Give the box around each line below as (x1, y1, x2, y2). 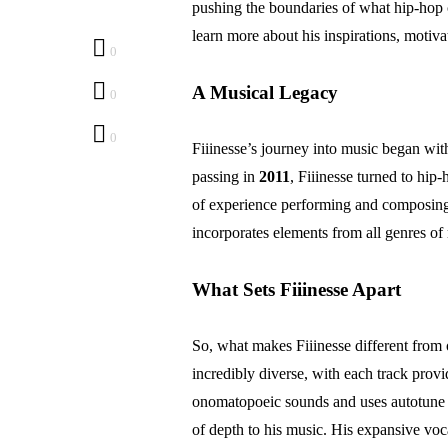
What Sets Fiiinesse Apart (192, 279, 401, 300)
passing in (192, 168, 259, 185)
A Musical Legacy (192, 82, 338, 103)
